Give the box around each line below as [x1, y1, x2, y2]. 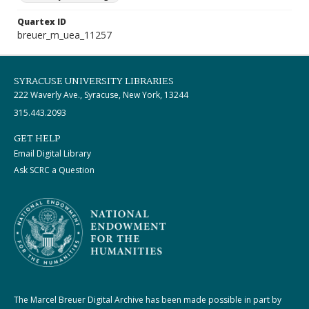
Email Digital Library [14, 148, 91, 159]
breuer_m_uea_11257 [17, 28, 112, 41]
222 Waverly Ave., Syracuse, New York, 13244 [14, 89, 188, 101]
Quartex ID [17, 16, 66, 28]
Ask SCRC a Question [14, 164, 94, 176]
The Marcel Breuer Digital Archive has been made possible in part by [14, 293, 281, 306]
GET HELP [14, 131, 61, 146]
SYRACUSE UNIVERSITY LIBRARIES [14, 74, 174, 89]
